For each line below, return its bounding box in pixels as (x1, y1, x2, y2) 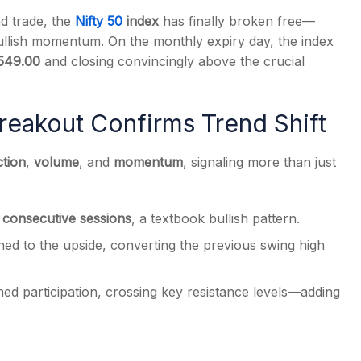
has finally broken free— (159, 13, 315, 29)
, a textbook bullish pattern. (131, 210, 300, 226)
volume (34, 154, 79, 170)
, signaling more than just (183, 154, 336, 170)
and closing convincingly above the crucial (40, 53, 305, 69)
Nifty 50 (75, 13, 122, 29)
